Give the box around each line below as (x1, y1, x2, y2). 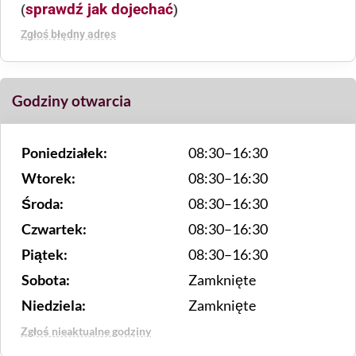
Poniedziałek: (21, 143, 107, 161)
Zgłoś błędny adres (21, 27, 116, 41)
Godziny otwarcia (12, 91, 131, 110)
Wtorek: (21, 168, 75, 187)
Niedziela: (21, 296, 86, 314)
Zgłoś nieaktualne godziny (21, 323, 151, 338)
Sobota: (21, 270, 70, 288)
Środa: (21, 194, 64, 212)
